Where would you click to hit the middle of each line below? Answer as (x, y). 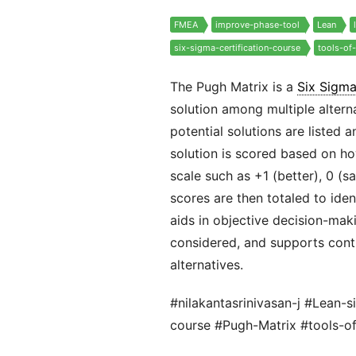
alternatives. (206, 265)
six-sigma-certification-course (237, 48)
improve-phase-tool (257, 25)
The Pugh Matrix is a (233, 87)
